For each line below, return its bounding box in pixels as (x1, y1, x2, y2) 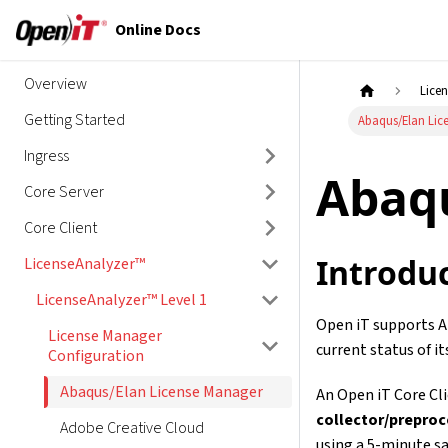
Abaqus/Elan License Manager (60, 381, 263, 403)
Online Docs (114, 18, 201, 41)
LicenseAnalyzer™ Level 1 (36, 289, 207, 311)
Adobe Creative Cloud (60, 417, 204, 439)
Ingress (24, 145, 69, 167)
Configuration (48, 345, 144, 367)
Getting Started (24, 109, 125, 131)
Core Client (24, 217, 97, 239)
